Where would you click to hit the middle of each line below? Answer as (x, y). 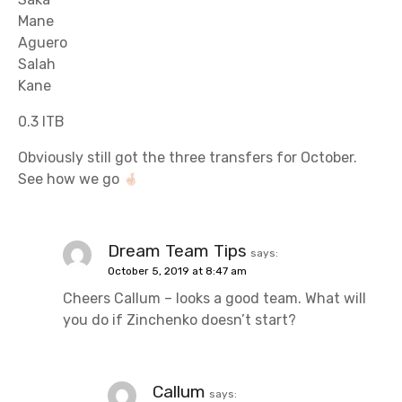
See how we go (70, 179)
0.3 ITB (41, 122)
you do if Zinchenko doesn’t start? (179, 320)
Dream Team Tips (177, 251)
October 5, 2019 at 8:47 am (177, 271)
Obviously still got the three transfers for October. (188, 158)
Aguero (43, 43)
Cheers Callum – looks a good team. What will (214, 299)
